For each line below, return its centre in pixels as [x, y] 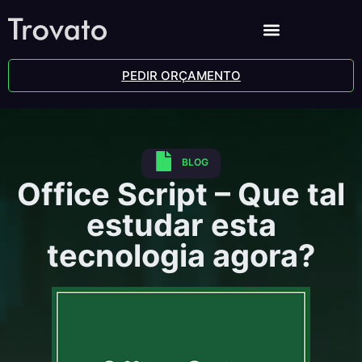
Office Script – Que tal [181, 194]
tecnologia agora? [181, 255]
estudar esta [181, 225]
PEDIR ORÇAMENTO [181, 76]
